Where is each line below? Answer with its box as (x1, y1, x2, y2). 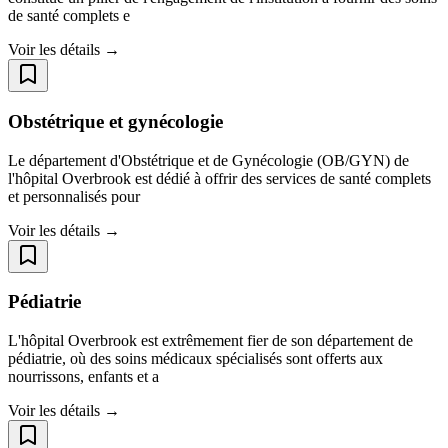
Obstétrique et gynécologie (8, 110, 223, 132)
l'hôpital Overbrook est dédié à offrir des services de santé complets (8, 169, 431, 187)
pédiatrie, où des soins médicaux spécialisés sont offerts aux (8, 350, 383, 368)
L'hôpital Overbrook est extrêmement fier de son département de (8, 332, 413, 350)
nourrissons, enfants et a (8, 368, 159, 386)
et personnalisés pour (8, 187, 140, 205)
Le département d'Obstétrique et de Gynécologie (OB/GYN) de (8, 151, 409, 169)
